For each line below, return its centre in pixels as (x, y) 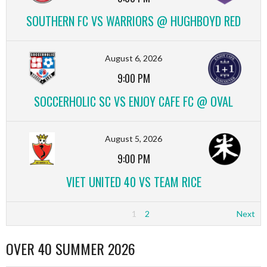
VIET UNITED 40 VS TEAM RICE (133, 182)
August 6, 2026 (133, 58)
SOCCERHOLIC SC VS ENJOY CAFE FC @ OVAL (133, 101)
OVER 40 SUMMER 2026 (71, 248)
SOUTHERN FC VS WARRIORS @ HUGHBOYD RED (133, 21)
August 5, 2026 (133, 139)
